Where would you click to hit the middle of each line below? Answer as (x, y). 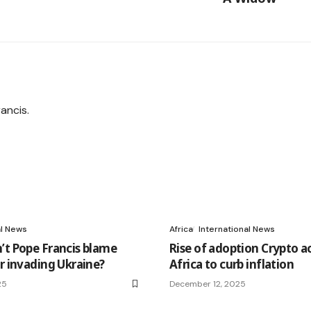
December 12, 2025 (208, 284)
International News (237, 229)
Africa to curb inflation (232, 264)
